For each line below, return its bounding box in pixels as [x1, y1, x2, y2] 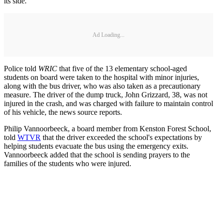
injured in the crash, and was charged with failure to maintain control [4, 99, 213, 108]
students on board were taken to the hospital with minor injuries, [4, 73, 199, 82]
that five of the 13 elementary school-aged [57, 64, 187, 73]
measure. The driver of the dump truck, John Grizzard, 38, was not [4, 91, 207, 99]
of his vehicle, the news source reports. [4, 108, 122, 117]
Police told [4, 64, 38, 73]
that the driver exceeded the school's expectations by [41, 133, 202, 142]
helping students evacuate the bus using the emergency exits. [4, 142, 188, 151]
